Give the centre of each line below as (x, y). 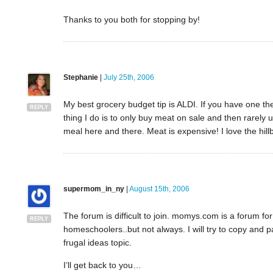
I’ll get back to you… (102, 265)
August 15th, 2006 (159, 189)
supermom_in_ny (94, 189)
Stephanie (80, 78)
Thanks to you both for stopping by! (131, 20)
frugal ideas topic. (97, 243)
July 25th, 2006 (129, 78)
